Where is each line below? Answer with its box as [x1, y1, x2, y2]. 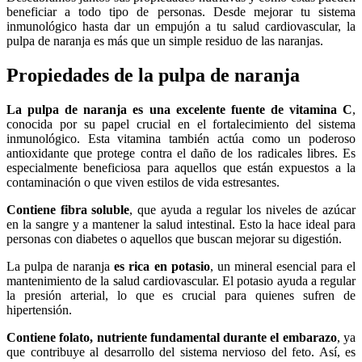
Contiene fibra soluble [6, 202, 130, 217]
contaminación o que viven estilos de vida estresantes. [6, 175, 280, 189]
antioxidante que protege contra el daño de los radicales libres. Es [6, 145, 356, 160]
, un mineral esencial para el [209, 259, 356, 273]
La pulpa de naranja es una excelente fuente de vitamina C [6, 102, 352, 116]
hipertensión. [6, 302, 72, 317]
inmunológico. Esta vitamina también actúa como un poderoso [6, 131, 356, 145]
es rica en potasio [114, 259, 210, 273]
